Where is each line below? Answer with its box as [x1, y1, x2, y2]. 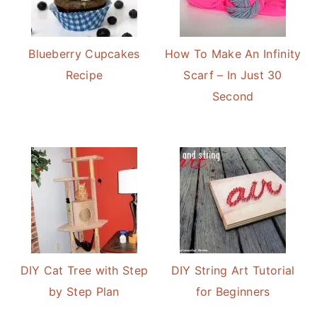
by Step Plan [49, 284, 120, 299]
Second [212, 89, 254, 103]
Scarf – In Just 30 [183, 68, 282, 82]
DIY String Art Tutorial [171, 263, 295, 277]
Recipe [65, 68, 103, 82]
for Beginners [195, 284, 270, 299]
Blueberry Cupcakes [28, 47, 140, 61]
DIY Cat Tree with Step [20, 263, 149, 277]
